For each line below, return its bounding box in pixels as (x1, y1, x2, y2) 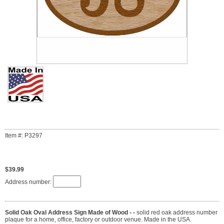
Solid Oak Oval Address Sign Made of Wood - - (5, 209, 136, 216)
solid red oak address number (136, 209, 217, 216)
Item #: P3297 (5, 132, 42, 139)
